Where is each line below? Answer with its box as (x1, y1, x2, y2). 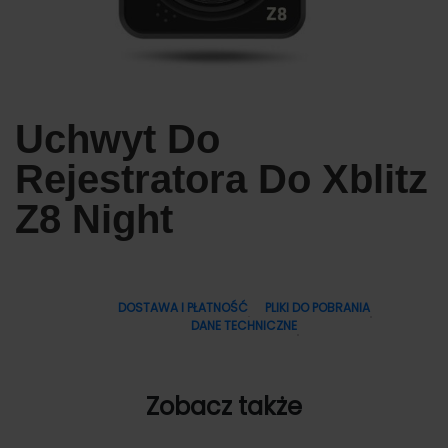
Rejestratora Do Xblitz (15, 157, 428, 202)
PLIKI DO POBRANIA (265, 299, 370, 317)
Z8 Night (15, 197, 173, 242)
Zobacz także (146, 390, 302, 424)
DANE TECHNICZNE (191, 317, 297, 335)
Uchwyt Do (15, 117, 220, 162)
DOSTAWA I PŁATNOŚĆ (118, 299, 248, 317)
